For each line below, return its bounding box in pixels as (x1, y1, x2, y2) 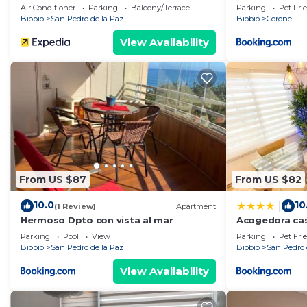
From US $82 (235, 173, 302, 186)
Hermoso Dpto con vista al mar (21, 214, 173, 226)
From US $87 (19, 173, 86, 186)
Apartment (176, 201, 216, 211)
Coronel (267, 14, 294, 24)
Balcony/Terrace (131, 3, 190, 13)
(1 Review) (54, 201, 96, 211)
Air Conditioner (21, 3, 75, 13)
